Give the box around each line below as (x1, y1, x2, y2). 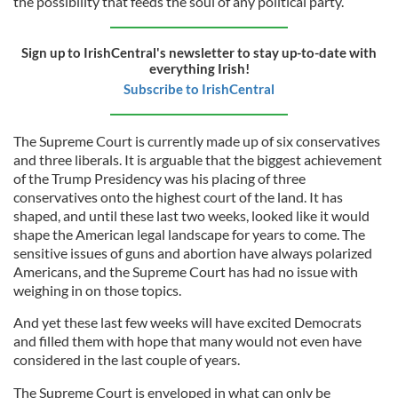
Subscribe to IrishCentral (123, 81, 275, 97)
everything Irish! (148, 60, 250, 76)
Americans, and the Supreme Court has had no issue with (13, 263, 358, 280)
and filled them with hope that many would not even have (13, 332, 362, 349)
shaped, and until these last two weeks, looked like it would (13, 207, 370, 224)
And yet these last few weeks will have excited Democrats (13, 314, 362, 330)
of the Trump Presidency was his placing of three (13, 170, 306, 187)
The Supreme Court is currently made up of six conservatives (13, 132, 380, 149)
